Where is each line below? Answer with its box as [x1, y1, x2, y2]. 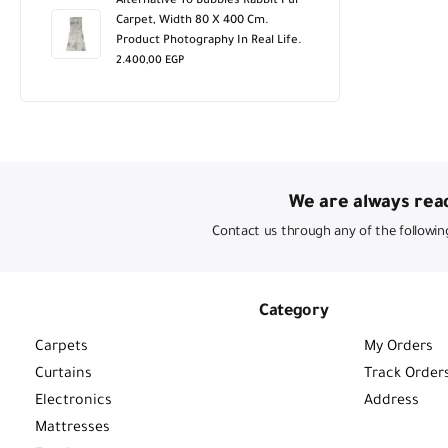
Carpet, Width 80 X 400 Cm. [116, 15, 269, 28]
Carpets [35, 340, 88, 356]
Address [363, 394, 419, 410]
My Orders [363, 340, 433, 356]
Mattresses [35, 421, 110, 437]
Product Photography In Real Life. [116, 35, 302, 48]
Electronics [35, 394, 112, 410]
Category [258, 303, 329, 321]
